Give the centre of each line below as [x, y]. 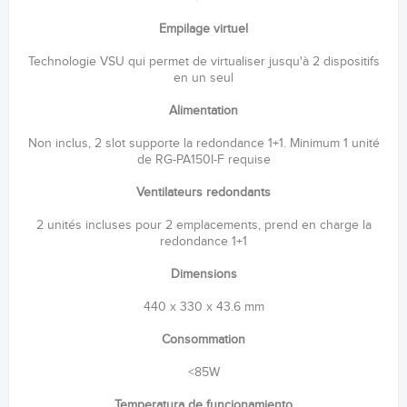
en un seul [203, 78]
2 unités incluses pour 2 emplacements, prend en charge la [203, 225]
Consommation [203, 339]
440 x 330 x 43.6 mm [203, 307]
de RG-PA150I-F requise [203, 159]
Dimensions [203, 274]
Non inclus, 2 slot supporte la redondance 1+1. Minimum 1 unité [203, 143]
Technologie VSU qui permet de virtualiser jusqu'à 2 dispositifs [203, 61]
